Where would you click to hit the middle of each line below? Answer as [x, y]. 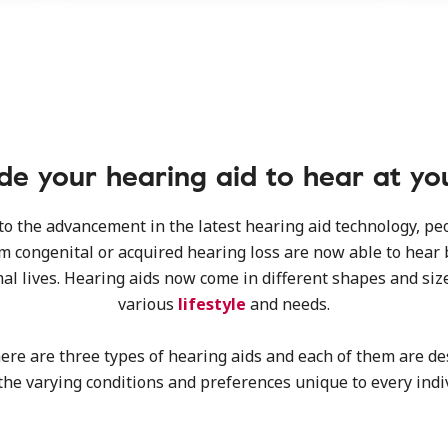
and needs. [288, 304]
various [148, 304]
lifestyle [212, 304]
